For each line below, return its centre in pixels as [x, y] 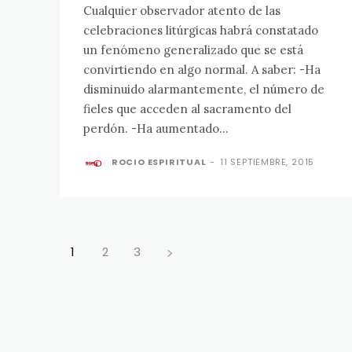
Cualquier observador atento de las [182, 10]
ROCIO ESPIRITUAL [159, 161]
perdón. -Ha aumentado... [156, 128]
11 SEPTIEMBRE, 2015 [268, 161]
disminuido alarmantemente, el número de [204, 89]
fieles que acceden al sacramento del [187, 108]
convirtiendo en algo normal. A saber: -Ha [191, 69]
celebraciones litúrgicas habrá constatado [201, 30]
